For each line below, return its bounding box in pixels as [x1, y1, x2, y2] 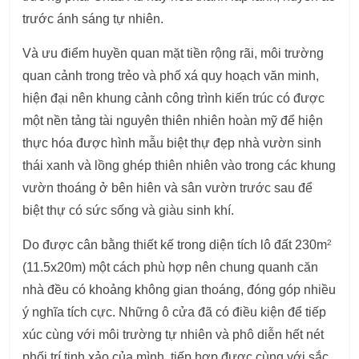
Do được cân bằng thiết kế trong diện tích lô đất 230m [22, 238, 328, 252]
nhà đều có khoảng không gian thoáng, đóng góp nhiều [22, 283, 337, 297]
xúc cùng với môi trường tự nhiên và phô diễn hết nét [22, 328, 325, 342]
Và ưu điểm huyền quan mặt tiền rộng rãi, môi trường [22, 46, 325, 61]
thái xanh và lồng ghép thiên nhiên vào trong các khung [22, 159, 337, 173]
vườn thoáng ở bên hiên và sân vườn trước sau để [22, 181, 313, 196]
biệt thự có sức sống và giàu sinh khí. [22, 204, 235, 218]
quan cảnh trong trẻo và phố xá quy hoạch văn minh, [22, 69, 320, 83]
